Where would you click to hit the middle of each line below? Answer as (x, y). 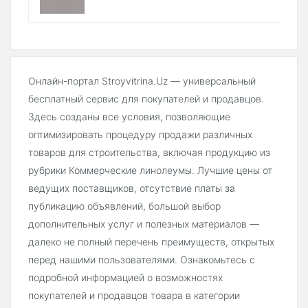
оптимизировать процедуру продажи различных (140, 135)
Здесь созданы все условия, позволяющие (129, 117)
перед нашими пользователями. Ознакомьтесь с (142, 260)
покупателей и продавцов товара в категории (134, 296)
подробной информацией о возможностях (125, 278)
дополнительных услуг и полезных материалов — (144, 224)
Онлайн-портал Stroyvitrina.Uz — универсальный (142, 81)
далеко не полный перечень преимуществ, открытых (151, 242)
